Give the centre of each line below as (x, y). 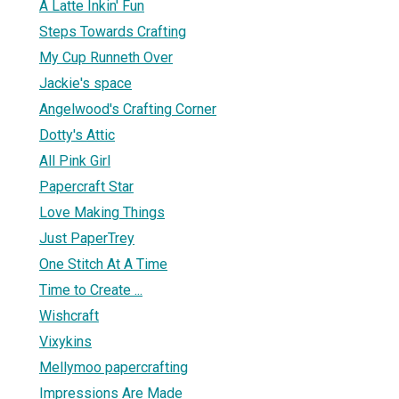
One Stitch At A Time (103, 264)
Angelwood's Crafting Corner (128, 109)
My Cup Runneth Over (106, 57)
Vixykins (65, 341)
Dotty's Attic (77, 134)
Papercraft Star (86, 186)
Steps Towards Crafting (113, 31)
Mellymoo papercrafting (114, 367)
